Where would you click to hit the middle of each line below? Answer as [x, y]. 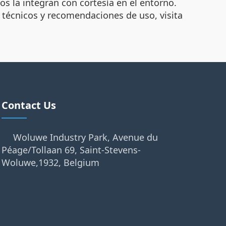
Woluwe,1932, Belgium [50, 162]
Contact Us [29, 105]
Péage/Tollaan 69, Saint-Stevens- [71, 150]
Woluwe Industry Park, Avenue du [85, 137]
